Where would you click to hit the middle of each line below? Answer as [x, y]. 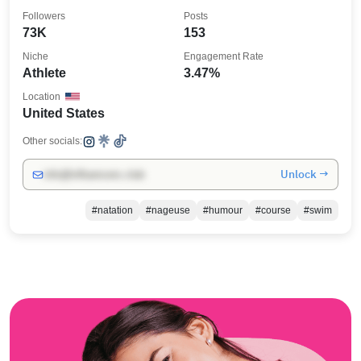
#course [273, 210]
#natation [112, 210]
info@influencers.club [94, 174]
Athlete [44, 73]
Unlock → [305, 174]
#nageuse [168, 210]
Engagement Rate [224, 56]
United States [64, 113]
